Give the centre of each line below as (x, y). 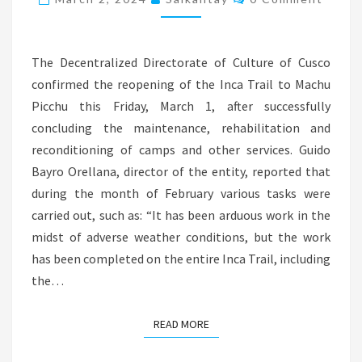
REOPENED (219, 40)
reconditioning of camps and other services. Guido (181, 150)
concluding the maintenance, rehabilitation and (181, 128)
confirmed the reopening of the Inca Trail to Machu (181, 84)
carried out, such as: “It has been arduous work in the (181, 215)
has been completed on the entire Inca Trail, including (181, 259)
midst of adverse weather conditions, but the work (181, 237)
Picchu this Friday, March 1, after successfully (181, 106)
